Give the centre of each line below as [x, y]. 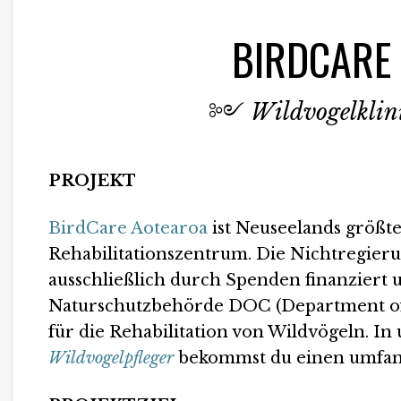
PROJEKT [93, 181]
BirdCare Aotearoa [128, 228]
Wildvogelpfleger [111, 358]
